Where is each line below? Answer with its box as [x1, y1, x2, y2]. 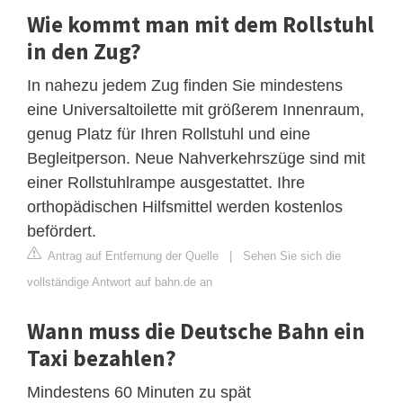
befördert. [27, 221, 96, 240]
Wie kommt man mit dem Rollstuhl [27, 9, 374, 39]
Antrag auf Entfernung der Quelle [45, 248, 219, 263]
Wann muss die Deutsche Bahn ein [27, 316, 365, 345]
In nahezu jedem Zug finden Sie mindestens [27, 76, 343, 94]
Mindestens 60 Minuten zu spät [27, 382, 251, 401]
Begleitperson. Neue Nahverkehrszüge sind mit [27, 148, 365, 167]
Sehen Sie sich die [243, 248, 341, 263]
